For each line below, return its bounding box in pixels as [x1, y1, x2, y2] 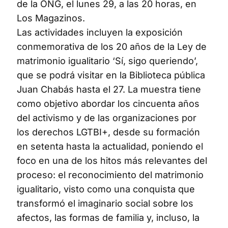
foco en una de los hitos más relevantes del [17, 155, 207, 166]
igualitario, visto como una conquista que [17, 184, 195, 195]
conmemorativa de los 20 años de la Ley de [17, 41, 207, 52]
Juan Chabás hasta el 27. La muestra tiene [17, 84, 201, 95]
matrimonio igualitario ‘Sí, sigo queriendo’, [17, 55, 198, 67]
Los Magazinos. [17, 13, 85, 24]
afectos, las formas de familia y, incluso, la [17, 212, 199, 223]
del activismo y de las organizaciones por [17, 112, 196, 124]
